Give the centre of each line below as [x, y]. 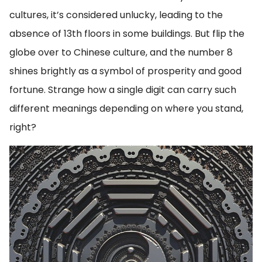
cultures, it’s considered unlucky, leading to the [116, 15]
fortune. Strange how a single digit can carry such [123, 90]
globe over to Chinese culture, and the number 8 [121, 52]
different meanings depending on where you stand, [126, 108]
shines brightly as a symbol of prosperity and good [125, 71]
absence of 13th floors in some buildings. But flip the [127, 34]
